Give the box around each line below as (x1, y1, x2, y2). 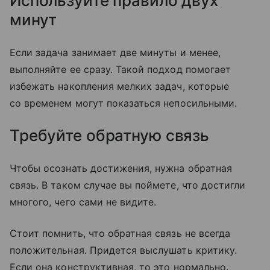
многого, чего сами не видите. (10, 195, 157, 208)
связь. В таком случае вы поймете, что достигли (10, 178, 246, 191)
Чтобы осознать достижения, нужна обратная (10, 162, 232, 174)
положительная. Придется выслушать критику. (10, 243, 237, 256)
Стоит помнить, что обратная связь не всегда (10, 227, 231, 239)
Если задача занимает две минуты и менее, (10, 46, 221, 58)
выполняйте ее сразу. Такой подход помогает (10, 63, 231, 75)
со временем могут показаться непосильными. (10, 96, 237, 109)
